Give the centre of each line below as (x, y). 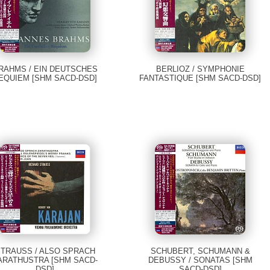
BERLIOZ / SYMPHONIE (200, 69)
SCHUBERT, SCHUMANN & (200, 251)
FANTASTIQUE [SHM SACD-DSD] (200, 78)
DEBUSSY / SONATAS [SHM (200, 260)
